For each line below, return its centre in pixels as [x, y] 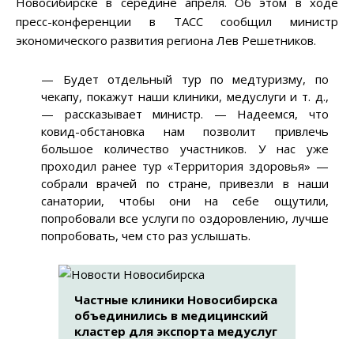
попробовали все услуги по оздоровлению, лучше [185, 218]
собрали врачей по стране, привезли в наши [185, 184]
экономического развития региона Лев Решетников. [166, 41]
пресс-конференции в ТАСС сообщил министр [177, 22]
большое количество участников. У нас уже [185, 149]
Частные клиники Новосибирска [176, 300]
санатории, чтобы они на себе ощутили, [185, 201]
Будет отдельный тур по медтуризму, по [191, 79]
